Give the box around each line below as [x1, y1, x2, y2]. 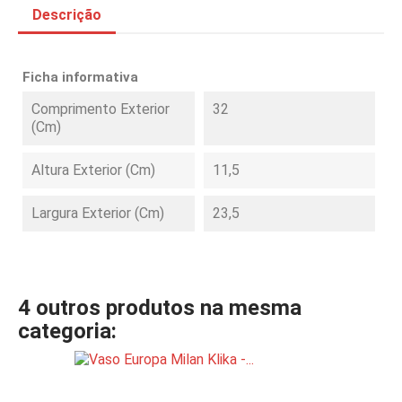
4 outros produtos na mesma [18, 295, 301, 320]
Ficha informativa [22, 69, 138, 85]
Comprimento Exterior [31, 100, 170, 118]
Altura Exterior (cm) [31, 162, 155, 179]
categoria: [18, 319, 117, 344]
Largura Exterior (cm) [31, 205, 164, 222]
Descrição [32, 6, 101, 23]
